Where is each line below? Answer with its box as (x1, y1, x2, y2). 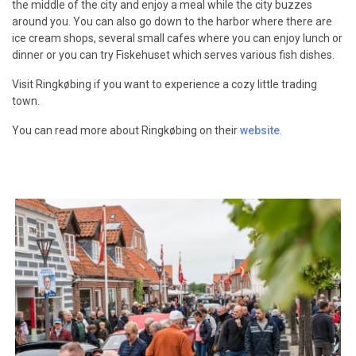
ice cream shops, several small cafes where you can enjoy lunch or (12, 32, 342, 44)
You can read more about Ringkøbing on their (12, 124, 240, 137)
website (240, 124, 280, 137)
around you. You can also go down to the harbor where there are (12, 15, 332, 28)
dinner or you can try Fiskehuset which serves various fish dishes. (12, 48, 335, 61)
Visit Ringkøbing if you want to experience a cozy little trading (12, 78, 317, 91)
